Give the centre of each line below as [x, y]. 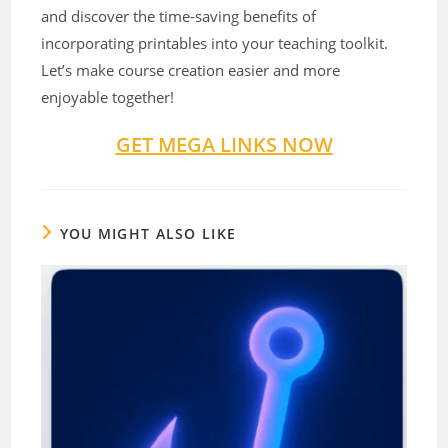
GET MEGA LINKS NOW [224, 145]
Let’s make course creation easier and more [191, 70]
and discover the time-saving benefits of [179, 16]
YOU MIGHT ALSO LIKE [148, 234]
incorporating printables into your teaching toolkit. [215, 43]
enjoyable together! [108, 97]
